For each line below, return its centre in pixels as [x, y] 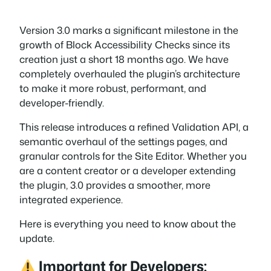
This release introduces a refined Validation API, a [134, 127]
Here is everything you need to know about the [128, 224]
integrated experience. [71, 200]
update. [37, 238]
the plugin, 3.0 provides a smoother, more [115, 185]
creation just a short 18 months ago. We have [124, 59]
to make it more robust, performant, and [113, 88]
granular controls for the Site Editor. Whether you [133, 156]
